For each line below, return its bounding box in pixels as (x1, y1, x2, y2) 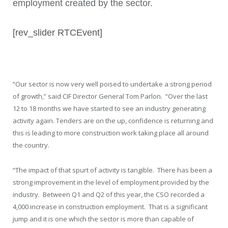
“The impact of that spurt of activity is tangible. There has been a (13, 165, 212, 175)
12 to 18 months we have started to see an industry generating (13, 104, 206, 113)
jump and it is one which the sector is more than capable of (13, 214, 194, 223)
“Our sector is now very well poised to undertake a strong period (13, 79, 212, 89)
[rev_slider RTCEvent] (13, 27, 102, 38)
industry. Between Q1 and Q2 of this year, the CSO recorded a (13, 189, 205, 199)
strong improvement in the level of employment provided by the (13, 177, 209, 187)
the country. (13, 140, 49, 150)
